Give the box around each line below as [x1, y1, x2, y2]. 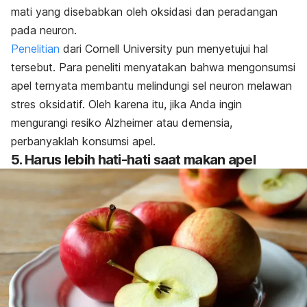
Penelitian [11, 42, 60, 56]
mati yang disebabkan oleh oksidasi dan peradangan [11, 5, 278, 19]
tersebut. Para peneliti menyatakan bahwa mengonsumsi [11, 60, 295, 75]
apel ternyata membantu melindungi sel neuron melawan [11, 79, 292, 93]
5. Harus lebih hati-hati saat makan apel [11, 151, 256, 169]
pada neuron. [11, 23, 77, 38]
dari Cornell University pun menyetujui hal [60, 42, 268, 56]
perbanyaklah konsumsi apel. [11, 134, 156, 149]
